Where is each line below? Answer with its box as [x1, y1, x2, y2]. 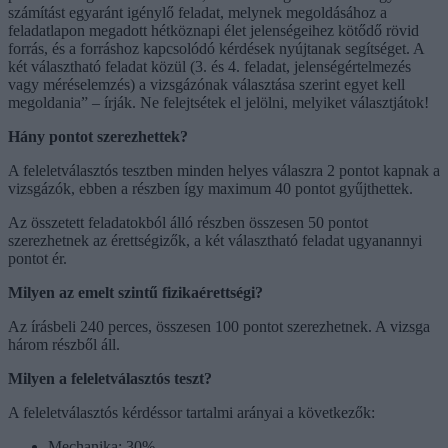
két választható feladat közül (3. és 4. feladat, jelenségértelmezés [8, 57, 411, 75]
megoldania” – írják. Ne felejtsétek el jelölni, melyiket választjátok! [8, 93, 429, 111]
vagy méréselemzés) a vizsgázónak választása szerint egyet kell [8, 75, 405, 93]
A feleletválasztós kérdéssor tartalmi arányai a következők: [8, 403, 375, 421]
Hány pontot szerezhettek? [8, 127, 188, 145]
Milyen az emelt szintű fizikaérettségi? [8, 283, 263, 301]
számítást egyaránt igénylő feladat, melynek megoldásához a [8, 3, 387, 21]
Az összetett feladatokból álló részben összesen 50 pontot [8, 213, 368, 231]
